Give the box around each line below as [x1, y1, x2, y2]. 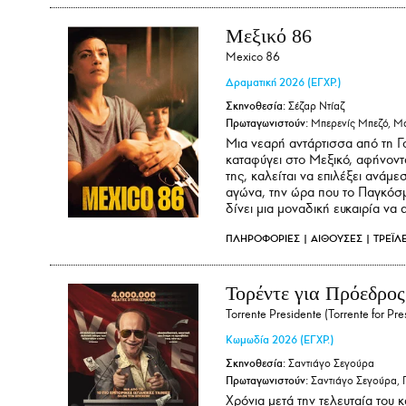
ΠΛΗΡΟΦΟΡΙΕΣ [226, 231, 300, 245]
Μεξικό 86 [226, 24, 312, 47]
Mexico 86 [226, 50, 280, 65]
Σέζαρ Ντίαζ [285, 99, 344, 113]
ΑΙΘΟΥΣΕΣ [311, 231, 362, 245]
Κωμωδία [226, 333, 269, 348]
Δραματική [226, 75, 276, 91]
